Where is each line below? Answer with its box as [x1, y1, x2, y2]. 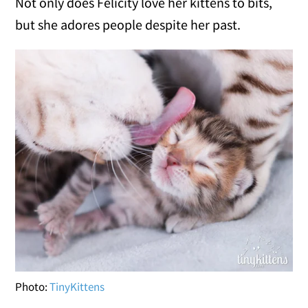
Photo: [15, 278, 50, 294]
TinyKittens [49, 278, 105, 294]
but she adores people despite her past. [15, 16, 241, 34]
